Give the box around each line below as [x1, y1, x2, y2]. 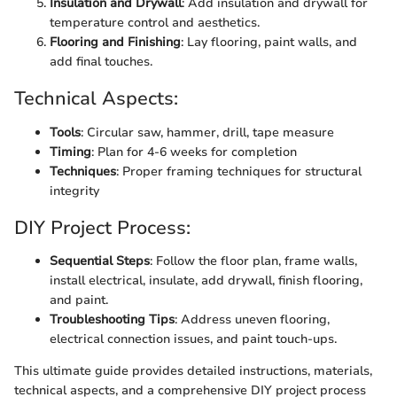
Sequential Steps [50, 253, 150, 269]
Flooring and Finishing [50, 34, 181, 51]
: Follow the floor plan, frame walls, [150, 253, 357, 269]
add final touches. [50, 53, 152, 70]
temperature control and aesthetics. [50, 14, 260, 31]
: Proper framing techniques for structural [116, 162, 362, 180]
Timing [50, 143, 91, 160]
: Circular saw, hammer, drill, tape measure [81, 123, 334, 141]
